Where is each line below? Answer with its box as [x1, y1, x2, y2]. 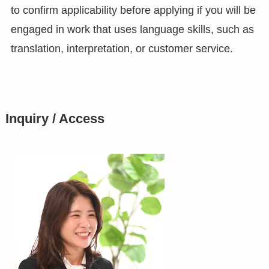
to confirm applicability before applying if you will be [10, 4, 256, 17]
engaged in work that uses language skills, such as [10, 23, 254, 36]
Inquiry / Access [5, 112, 104, 127]
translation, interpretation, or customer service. [10, 43, 233, 55]
